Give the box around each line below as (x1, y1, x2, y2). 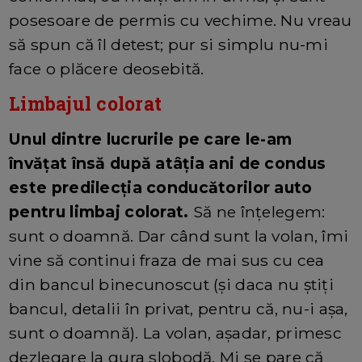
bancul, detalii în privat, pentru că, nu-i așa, (9, 298, 348, 318)
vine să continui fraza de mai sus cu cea (9, 250, 325, 270)
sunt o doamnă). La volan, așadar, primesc (9, 322, 343, 343)
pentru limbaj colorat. (9, 201, 189, 221)
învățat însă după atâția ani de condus (9, 153, 326, 173)
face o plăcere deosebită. (9, 58, 204, 78)
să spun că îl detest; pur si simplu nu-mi (9, 34, 329, 54)
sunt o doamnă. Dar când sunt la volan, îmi (9, 225, 349, 246)
